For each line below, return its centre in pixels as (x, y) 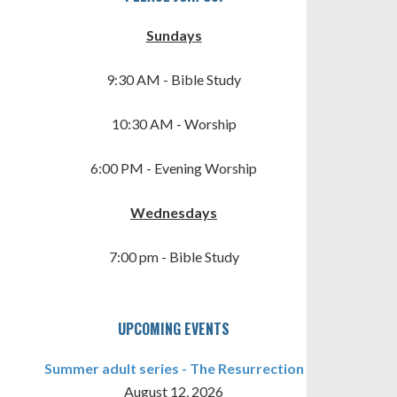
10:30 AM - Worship (174, 124)
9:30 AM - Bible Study (174, 79)
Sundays (174, 35)
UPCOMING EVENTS (174, 329)
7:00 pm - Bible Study (174, 257)
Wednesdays (174, 212)
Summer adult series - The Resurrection (174, 368)
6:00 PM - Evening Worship (174, 168)
